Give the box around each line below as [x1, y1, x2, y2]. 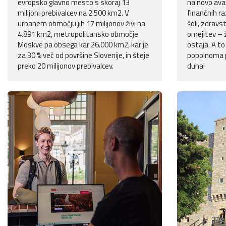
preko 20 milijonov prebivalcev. [18, 60, 114, 72]
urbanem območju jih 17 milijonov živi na [18, 18, 145, 30]
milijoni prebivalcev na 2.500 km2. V [18, 7, 129, 19]
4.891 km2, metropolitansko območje [18, 28, 138, 40]
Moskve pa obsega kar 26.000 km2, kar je [18, 39, 148, 51]
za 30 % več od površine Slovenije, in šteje [18, 49, 149, 62]
